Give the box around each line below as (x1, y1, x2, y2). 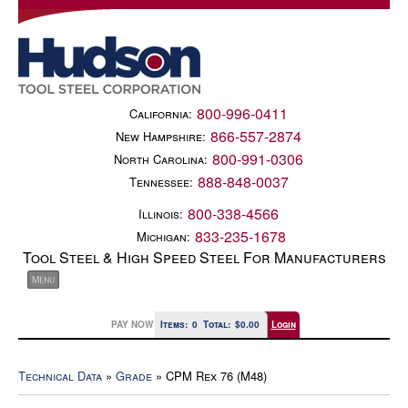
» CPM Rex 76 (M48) (152, 367, 267, 384)
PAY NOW (110, 318, 153, 331)
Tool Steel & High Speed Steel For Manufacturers (22, 247, 386, 268)
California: (129, 105, 192, 122)
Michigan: (136, 228, 190, 245)
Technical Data (18, 367, 102, 384)
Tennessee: (128, 173, 193, 190)
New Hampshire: (116, 127, 206, 145)
